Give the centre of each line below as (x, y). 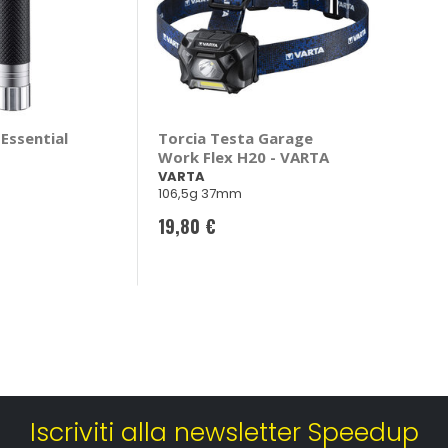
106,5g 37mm (199, 194)
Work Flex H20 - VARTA (243, 157)
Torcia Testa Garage (235, 138)
